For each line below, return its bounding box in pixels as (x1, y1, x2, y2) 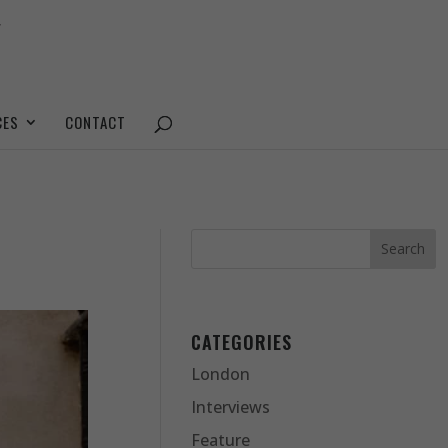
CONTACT (65, 111, 126, 133)
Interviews (191, 396, 271, 419)
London (191, 363, 251, 386)
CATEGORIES (191, 329, 293, 356)
